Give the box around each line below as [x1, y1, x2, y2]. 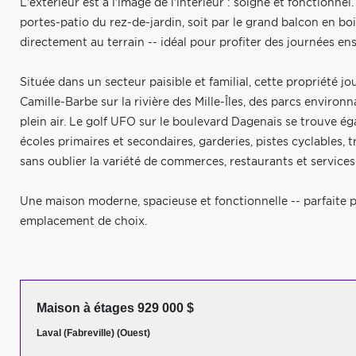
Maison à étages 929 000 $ [37, 301, 194, 315]
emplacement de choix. [20, 216, 147, 227]
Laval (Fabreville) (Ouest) [37, 327, 150, 339]
